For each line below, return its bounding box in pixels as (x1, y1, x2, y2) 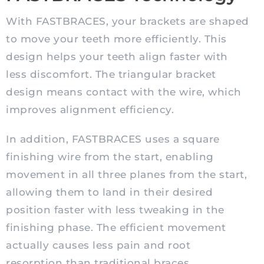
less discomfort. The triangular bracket (6, 68, 216, 81)
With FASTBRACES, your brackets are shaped (6, 15, 249, 28)
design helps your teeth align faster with (6, 51, 228, 63)
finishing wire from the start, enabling (6, 151, 214, 163)
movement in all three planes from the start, (6, 169, 247, 181)
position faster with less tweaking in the (6, 204, 225, 216)
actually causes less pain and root (6, 239, 190, 252)
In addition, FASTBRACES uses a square (6, 133, 220, 146)
